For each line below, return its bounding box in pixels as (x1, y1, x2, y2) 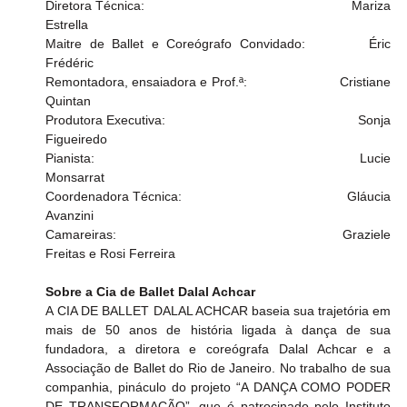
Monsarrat (45, 170, 105, 185)
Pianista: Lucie (45, 151, 322, 166)
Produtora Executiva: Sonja (45, 113, 391, 128)
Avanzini (45, 208, 94, 223)
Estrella (45, 17, 89, 33)
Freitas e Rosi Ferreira (45, 246, 176, 262)
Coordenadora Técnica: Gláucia (45, 189, 302, 204)
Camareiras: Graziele (45, 227, 297, 243)
